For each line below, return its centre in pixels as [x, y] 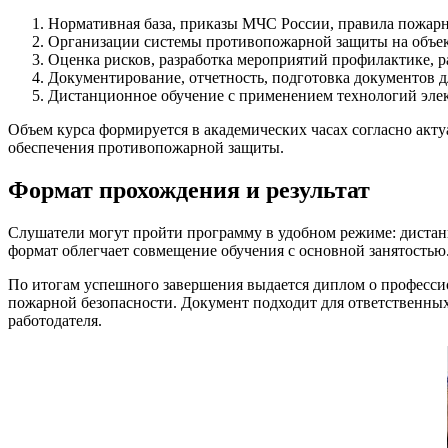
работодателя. [55, 321]
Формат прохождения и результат [189, 190]
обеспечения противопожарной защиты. [146, 148]
